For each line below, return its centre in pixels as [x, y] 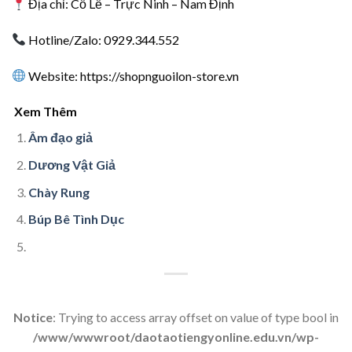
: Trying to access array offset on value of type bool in [196, 317]
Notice [33, 317]
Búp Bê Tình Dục [76, 219]
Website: [53, 75]
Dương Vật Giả [71, 165]
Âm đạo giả [60, 137]
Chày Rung [59, 192]
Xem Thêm [44, 112]
